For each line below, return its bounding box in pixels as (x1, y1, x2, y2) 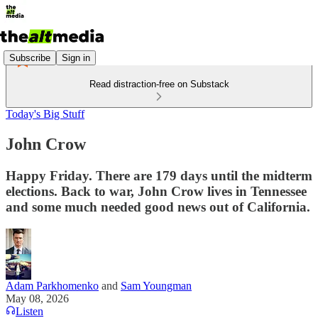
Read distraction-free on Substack (89, 79, 229, 89)
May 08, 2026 (6, 292, 69, 305)
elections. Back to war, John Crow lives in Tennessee (6, 183, 307, 199)
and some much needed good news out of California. (6, 199, 310, 214)
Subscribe (9, 52, 50, 63)
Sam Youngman (121, 279, 192, 292)
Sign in (62, 52, 90, 63)
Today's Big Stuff (6, 108, 84, 120)
